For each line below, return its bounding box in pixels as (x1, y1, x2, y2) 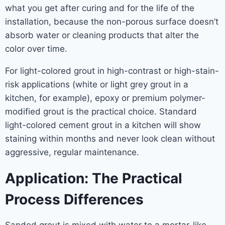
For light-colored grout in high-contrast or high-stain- (5, 66, 219, 76)
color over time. (5, 44, 67, 54)
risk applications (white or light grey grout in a (5, 79, 188, 89)
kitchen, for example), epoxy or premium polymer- (5, 93, 205, 103)
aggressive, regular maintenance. (5, 147, 139, 157)
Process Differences (5, 191, 144, 208)
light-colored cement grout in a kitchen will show (5, 120, 201, 130)
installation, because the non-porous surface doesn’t (5, 17, 218, 27)
